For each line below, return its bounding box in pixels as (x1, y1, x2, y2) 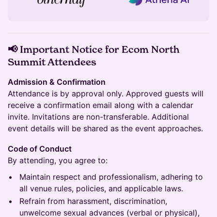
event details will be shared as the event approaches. (8, 124, 203, 134)
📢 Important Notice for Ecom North (8, 44, 180, 56)
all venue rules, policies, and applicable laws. (19, 184, 183, 194)
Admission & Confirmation (8, 77, 106, 87)
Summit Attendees (8, 56, 96, 68)
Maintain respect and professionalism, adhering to (19, 172, 203, 182)
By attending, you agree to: (8, 155, 108, 166)
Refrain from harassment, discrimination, (19, 196, 167, 206)
